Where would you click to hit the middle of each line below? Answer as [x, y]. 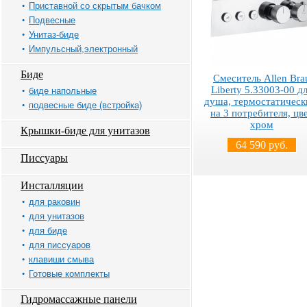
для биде [48, 231]
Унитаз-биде [54, 35]
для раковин [54, 202]
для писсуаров [60, 245]
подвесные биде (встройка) [85, 105]
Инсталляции [52, 185]
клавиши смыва [61, 259]
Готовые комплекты [69, 274]
